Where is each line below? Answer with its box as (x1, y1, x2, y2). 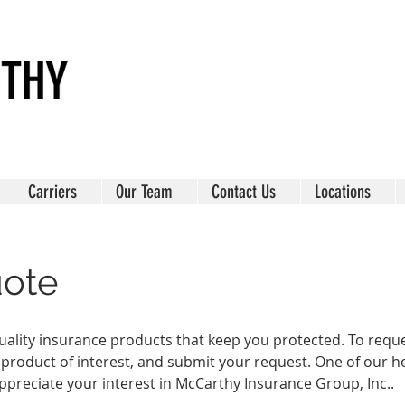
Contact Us (212, 181, 276, 202)
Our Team (116, 181, 173, 202)
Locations (315, 181, 371, 202)
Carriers (28, 181, 77, 202)
